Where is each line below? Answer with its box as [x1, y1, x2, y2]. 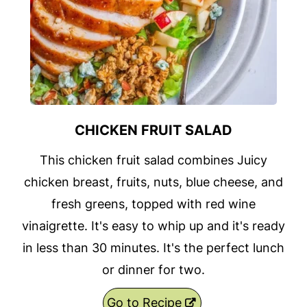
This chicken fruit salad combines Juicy [40, 153, 267, 168]
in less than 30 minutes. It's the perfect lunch [23, 241, 284, 256]
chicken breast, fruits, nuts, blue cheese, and [24, 175, 283, 190]
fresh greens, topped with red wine [51, 197, 256, 212]
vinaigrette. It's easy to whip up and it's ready [22, 219, 285, 234]
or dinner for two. [102, 262, 205, 278]
